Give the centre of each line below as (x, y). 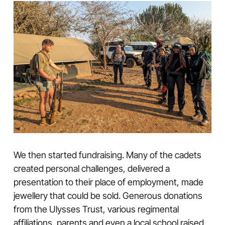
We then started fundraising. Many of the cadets (107, 155)
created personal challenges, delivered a (91, 169)
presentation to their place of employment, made (108, 182)
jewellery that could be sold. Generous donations (108, 196)
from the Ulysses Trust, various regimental (96, 209)
